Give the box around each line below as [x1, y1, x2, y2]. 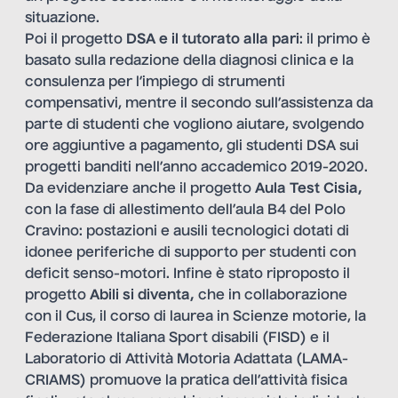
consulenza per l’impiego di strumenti [25, 76, 285, 91]
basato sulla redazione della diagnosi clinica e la [25, 54, 354, 69]
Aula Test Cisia [255, 182, 358, 197]
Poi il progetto [25, 33, 126, 48]
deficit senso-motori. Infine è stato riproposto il [25, 267, 350, 283]
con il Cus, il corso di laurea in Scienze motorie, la [25, 310, 366, 325]
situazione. [25, 12, 99, 27]
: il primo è [299, 33, 370, 48]
